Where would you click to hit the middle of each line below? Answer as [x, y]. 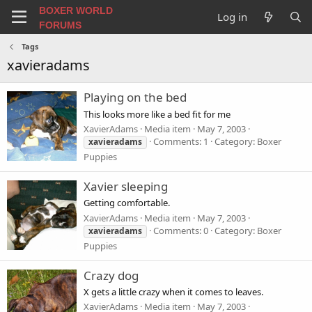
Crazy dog [111, 275]
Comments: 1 [181, 141]
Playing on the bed [135, 97]
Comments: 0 [181, 230]
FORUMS [60, 25]
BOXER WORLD [76, 10]
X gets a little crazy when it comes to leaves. [173, 292]
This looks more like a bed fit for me [157, 114]
